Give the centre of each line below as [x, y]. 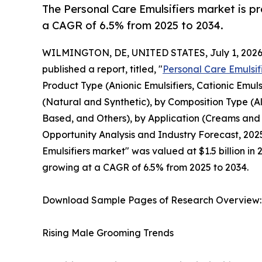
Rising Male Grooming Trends [108, 233]
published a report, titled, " [102, 69]
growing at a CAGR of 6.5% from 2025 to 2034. [145, 168]
